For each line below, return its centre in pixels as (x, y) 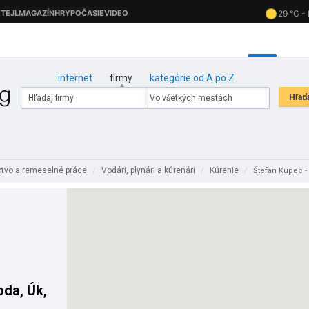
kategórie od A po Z (192, 78)
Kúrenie (225, 170)
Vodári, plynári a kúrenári (149, 170)
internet (75, 78)
